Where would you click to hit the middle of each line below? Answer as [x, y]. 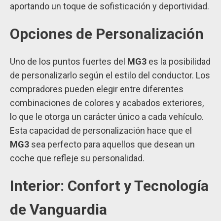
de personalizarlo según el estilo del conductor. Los [110, 75]
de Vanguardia [58, 210]
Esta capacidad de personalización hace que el [101, 131]
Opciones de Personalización [107, 34]
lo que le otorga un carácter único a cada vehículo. [107, 117]
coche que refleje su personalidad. [77, 158]
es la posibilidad [179, 62]
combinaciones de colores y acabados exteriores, [107, 103]
